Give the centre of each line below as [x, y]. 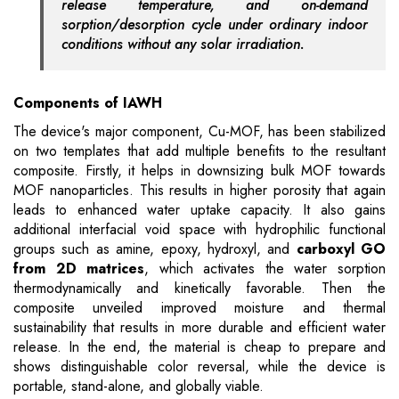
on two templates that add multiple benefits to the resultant [199, 151]
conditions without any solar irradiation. [183, 45]
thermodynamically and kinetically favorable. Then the [199, 289]
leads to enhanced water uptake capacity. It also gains [199, 210]
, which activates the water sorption [265, 269]
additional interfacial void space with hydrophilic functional [199, 230]
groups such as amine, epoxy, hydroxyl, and [155, 249]
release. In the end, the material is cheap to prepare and [199, 347]
